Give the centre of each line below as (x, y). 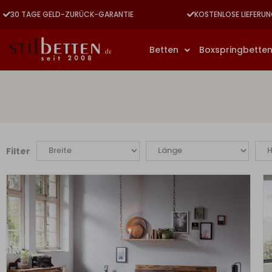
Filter (18, 151)
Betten (164, 50)
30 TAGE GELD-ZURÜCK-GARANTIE (72, 14)
